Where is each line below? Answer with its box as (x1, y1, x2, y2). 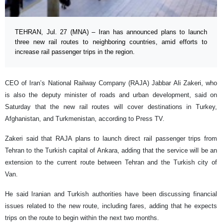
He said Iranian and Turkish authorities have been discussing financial (5, 190, 217, 198)
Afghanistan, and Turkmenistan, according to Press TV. (5, 115, 166, 123)
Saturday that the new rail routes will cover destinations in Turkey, (5, 103, 217, 111)
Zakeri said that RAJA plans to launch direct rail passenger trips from (5, 135, 217, 143)
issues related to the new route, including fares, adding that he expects (5, 202, 217, 210)
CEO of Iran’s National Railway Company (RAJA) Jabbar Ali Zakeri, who (5, 79, 217, 87)
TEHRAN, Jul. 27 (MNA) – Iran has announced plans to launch (15, 28, 207, 36)
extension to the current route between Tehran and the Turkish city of (5, 159, 217, 166)
